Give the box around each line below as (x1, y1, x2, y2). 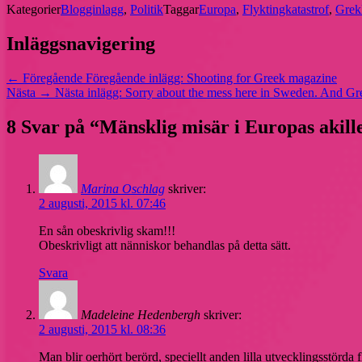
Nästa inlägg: (55, 86, 122, 100)
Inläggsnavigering (6, 33, 155, 55)
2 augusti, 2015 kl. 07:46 (39, 196, 166, 210)
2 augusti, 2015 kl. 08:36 (39, 322, 166, 336)
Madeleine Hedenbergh (81, 307, 200, 322)
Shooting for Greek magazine (187, 71, 337, 86)
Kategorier (6, 2, 61, 17)
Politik (130, 2, 163, 17)
